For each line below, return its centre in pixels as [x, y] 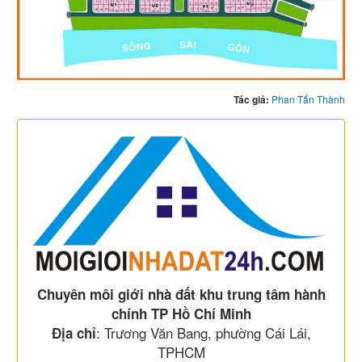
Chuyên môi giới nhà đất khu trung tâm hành [181, 295]
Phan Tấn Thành [308, 99]
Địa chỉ [74, 333]
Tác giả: [253, 99]
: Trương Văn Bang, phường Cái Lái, [203, 333]
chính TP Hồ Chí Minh [181, 314]
